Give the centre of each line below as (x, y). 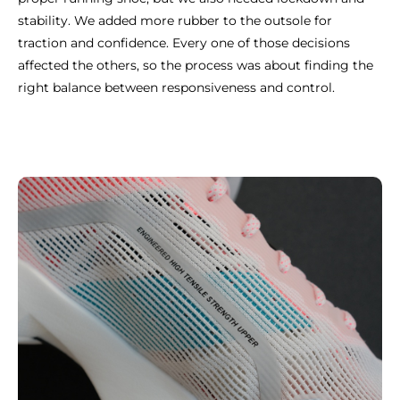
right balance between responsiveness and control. (176, 87)
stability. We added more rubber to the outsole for (175, 20)
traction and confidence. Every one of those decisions (184, 42)
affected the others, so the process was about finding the (196, 65)
